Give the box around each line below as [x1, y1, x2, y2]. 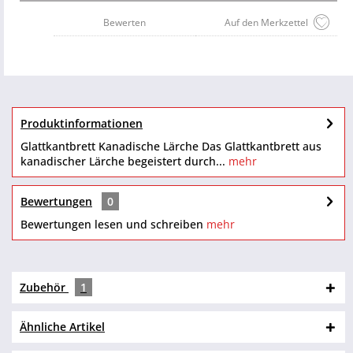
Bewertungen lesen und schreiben [20, 217, 203, 232]
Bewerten [103, 16, 146, 29]
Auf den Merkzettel [225, 16, 308, 29]
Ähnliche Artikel [20, 319, 105, 334]
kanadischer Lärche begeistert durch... [20, 154, 225, 169]
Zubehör [20, 280, 69, 295]
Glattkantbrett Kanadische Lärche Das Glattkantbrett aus [20, 139, 321, 154]
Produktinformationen [20, 116, 143, 131]
